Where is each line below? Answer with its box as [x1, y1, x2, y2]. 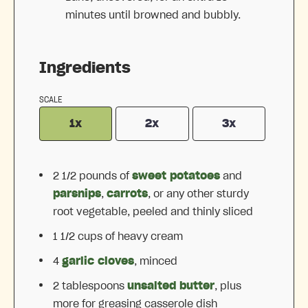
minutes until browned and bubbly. [65, 10, 241, 21]
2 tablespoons [53, 280, 124, 292]
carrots [107, 188, 148, 200]
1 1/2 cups [53, 231, 102, 243]
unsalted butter [127, 280, 214, 292]
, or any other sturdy [148, 188, 249, 200]
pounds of [76, 170, 132, 182]
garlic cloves [62, 256, 134, 267]
